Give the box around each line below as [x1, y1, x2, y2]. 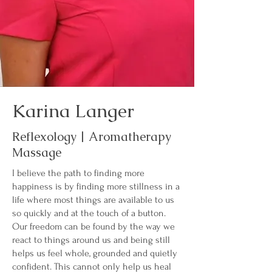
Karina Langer [12, 99, 134, 123]
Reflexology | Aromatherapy [12, 129, 171, 144]
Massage [12, 144, 61, 160]
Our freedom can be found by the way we [12, 221, 175, 232]
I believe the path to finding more [12, 168, 144, 178]
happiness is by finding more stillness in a [12, 181, 180, 192]
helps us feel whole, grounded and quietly [12, 248, 177, 259]
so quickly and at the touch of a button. [12, 208, 166, 219]
